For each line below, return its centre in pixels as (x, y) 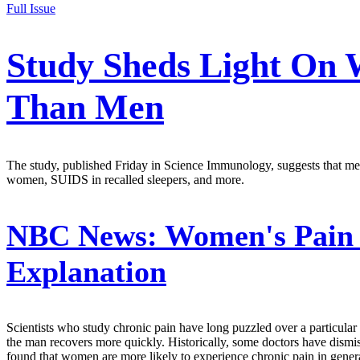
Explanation (86, 271)
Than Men (85, 108)
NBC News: (82, 235)
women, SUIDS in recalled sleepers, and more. (125, 179)
